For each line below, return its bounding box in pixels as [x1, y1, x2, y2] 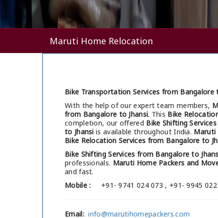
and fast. [65, 167, 94, 177]
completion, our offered [65, 118, 146, 128]
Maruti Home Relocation [50, 35, 153, 47]
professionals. [65, 158, 113, 168]
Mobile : [65, 181, 91, 190]
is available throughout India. [93, 127, 194, 137]
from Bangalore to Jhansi [65, 109, 148, 119]
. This [148, 109, 168, 119]
